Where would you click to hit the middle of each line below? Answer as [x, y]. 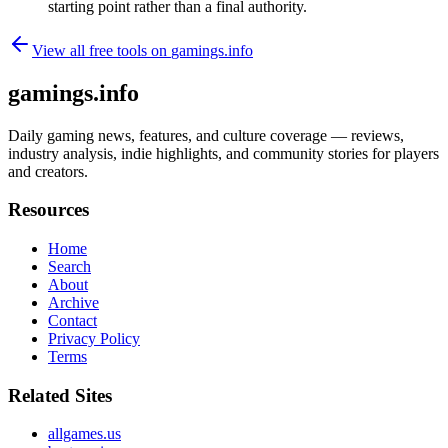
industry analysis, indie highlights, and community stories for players [223, 153]
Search [69, 267]
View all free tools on [101, 50]
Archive [73, 303]
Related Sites [60, 395]
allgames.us [84, 434]
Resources [48, 210]
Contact [72, 321]
